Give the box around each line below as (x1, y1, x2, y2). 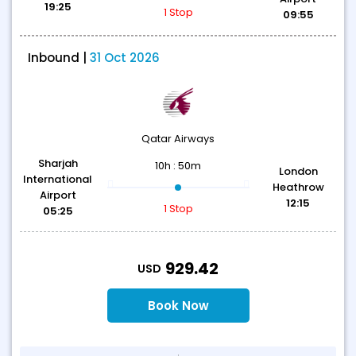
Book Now (147, 297, 209, 314)
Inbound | (28, 49, 90, 66)
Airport (39, 188, 76, 203)
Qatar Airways (141, 131, 215, 146)
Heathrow (272, 180, 324, 195)
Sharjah (37, 156, 78, 171)
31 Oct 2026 (90, 49, 160, 66)
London (278, 164, 318, 179)
